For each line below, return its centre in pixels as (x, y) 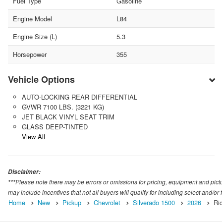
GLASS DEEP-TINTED (55, 127)
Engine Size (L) (35, 37)
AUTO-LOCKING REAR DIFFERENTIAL (79, 97)
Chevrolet (107, 203)
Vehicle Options (41, 80)
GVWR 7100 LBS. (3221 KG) (63, 107)
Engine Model (32, 19)
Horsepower (30, 55)
